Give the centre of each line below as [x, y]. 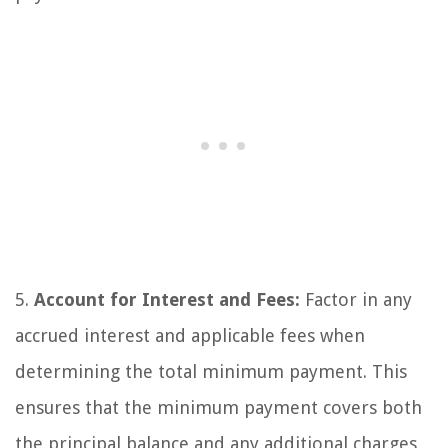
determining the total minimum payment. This [211, 371]
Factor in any [356, 299]
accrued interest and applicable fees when [190, 335]
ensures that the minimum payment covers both [218, 407]
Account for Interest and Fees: [167, 299]
